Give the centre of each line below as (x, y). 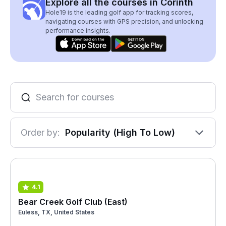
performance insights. (78, 31)
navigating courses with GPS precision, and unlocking (124, 21)
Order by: (40, 132)
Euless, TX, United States (56, 212)
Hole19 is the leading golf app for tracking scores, (119, 12)
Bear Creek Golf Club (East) (73, 202)
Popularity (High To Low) (120, 132)
